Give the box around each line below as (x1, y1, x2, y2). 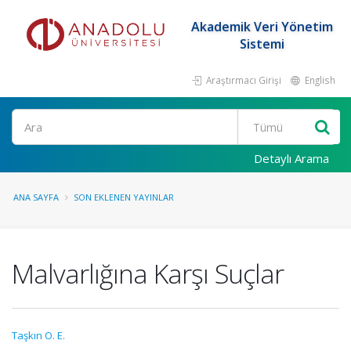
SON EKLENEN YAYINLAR (74, 191, 174, 203)
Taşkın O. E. (12, 328, 65, 342)
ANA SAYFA (13, 191, 59, 203)
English (302, 74, 335, 86)
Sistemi (239, 35, 284, 52)
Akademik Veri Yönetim (190, 18, 333, 35)
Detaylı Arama (254, 150, 329, 166)
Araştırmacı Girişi (204, 74, 281, 86)
